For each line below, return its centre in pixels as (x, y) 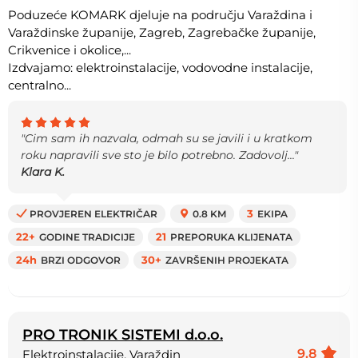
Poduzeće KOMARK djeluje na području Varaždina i (160, 14)
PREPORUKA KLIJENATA (231, 237)
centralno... (40, 85)
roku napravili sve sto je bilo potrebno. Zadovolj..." (159, 155)
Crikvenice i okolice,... (70, 50)
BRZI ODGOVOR (81, 260)
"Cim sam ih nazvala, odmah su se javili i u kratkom (167, 138)
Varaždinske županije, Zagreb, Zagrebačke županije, (162, 32)
